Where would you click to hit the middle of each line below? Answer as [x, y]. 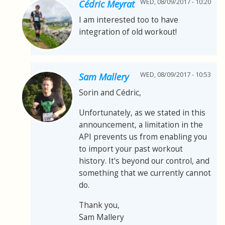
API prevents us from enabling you [143, 137]
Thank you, [99, 205]
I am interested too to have [129, 20]
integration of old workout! [128, 32]
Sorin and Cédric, [110, 93]
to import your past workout [131, 149]
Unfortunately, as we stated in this [142, 113]
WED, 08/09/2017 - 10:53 [176, 75]
